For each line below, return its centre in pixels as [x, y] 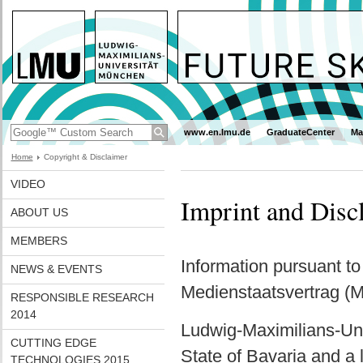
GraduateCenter [300, 132]
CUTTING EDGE [53, 343]
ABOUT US [39, 212]
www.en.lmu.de [217, 132]
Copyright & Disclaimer [85, 157]
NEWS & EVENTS [56, 269]
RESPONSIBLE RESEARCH [82, 297]
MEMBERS [38, 241]
